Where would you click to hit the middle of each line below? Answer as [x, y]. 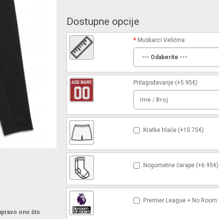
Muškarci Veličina [161, 40]
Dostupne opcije [103, 22]
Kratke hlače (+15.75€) [173, 130]
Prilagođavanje [153, 83]
